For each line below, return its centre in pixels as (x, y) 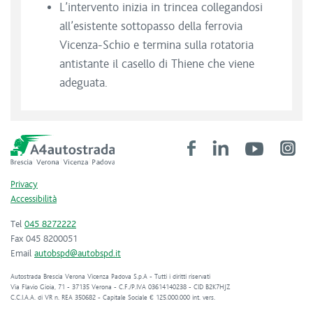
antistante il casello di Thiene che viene (157, 64)
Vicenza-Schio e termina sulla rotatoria (156, 45)
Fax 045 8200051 (44, 239)
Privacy (24, 184)
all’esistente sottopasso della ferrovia (151, 27)
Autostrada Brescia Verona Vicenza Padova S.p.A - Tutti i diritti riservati (110, 277)
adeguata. (85, 83)
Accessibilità (34, 199)
